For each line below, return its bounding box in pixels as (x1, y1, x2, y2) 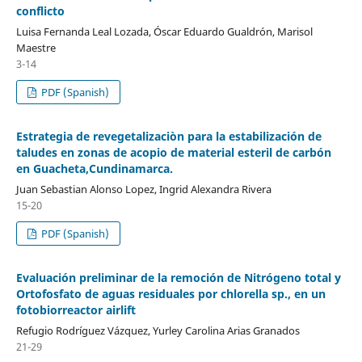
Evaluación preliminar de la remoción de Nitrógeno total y (15, 269, 341, 285)
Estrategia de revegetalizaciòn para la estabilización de (15, 128, 322, 144)
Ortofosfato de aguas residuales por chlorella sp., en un (15, 285, 326, 301)
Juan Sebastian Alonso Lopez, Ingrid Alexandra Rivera (15, 181, 271, 196)
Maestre (15, 40, 56, 55)
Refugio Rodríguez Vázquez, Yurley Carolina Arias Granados (15, 322, 300, 338)
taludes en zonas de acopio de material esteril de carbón (15, 144, 331, 160)
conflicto (15, 3, 65, 19)
